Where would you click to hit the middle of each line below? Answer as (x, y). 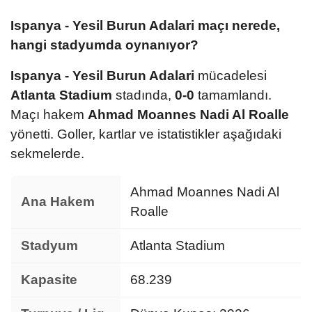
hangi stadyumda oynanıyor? (104, 45)
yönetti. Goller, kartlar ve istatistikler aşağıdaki (146, 134)
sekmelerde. (47, 153)
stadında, (143, 95)
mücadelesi (231, 75)
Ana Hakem (58, 201)
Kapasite (49, 279)
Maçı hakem (49, 114)
